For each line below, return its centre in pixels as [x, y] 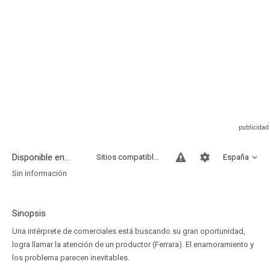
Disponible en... [41, 157]
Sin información [39, 173]
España [236, 157]
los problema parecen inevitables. [71, 258]
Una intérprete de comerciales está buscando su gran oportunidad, [129, 231]
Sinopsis [29, 213]
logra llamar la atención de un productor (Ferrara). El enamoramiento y [133, 244]
